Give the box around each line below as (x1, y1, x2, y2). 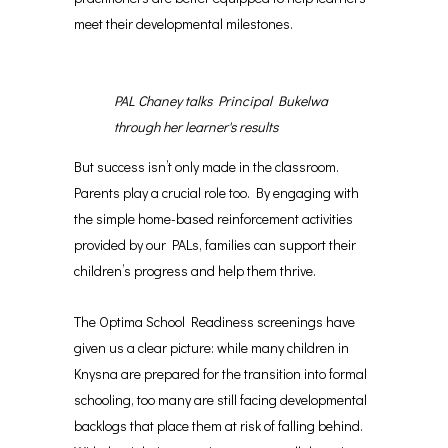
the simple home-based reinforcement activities (74, 209, 353, 228)
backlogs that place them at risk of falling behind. (74, 416, 363, 435)
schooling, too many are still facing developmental (74, 390, 367, 409)
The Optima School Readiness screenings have (74, 312, 355, 331)
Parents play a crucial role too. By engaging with (74, 183, 359, 202)
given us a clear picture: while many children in (74, 338, 349, 357)
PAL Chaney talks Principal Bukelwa (114, 91, 328, 110)
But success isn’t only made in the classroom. (74, 157, 339, 176)
